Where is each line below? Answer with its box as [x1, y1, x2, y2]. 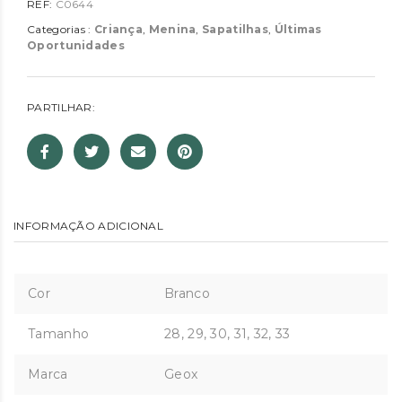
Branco [164, 285, 210, 302]
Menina [148, 22, 197, 37]
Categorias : [27, 22, 94, 37]
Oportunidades [27, 39, 125, 53]
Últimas [274, 22, 322, 37]
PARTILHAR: [27, 100, 95, 115]
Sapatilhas [202, 22, 269, 37]
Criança [93, 22, 144, 37]
